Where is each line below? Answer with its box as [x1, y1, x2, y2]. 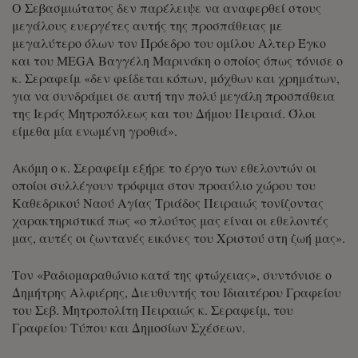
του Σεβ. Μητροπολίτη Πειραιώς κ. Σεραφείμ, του [12, 301, 293, 319]
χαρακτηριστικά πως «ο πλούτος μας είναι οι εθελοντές [12, 212, 328, 229]
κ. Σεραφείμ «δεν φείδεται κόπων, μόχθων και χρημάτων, [12, 70, 340, 87]
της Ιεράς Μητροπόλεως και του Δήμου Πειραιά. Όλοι [12, 105, 316, 122]
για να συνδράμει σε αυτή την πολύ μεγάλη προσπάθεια [12, 87, 335, 105]
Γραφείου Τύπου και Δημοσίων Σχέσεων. [12, 319, 245, 336]
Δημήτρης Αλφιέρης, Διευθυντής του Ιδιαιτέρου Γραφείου [12, 284, 341, 301]
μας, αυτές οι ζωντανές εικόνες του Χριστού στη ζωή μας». [12, 229, 345, 247]
